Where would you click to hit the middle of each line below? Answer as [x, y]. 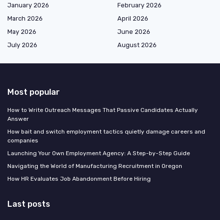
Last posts [29, 204]
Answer [18, 119]
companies [23, 141]
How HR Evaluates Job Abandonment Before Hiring [79, 179]
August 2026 [137, 45]
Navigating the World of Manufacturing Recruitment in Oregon [95, 166]
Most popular [34, 92]
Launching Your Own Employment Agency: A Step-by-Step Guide [99, 153]
